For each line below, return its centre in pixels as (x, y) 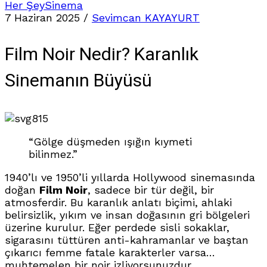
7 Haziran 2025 (42, 18)
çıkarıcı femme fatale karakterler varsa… (110, 252)
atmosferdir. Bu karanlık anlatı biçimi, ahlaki (118, 202)
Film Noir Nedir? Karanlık (102, 55)
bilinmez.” (53, 154)
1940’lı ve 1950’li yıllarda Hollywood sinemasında (130, 177)
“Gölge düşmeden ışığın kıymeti (110, 142)
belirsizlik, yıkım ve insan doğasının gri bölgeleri (127, 215)
